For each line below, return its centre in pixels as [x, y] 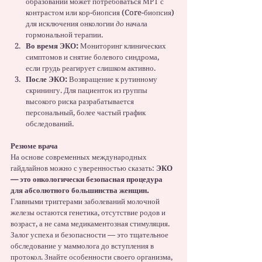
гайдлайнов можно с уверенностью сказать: [83, 168]
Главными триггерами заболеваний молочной [86, 201]
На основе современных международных [80, 157]
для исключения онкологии [71, 24]
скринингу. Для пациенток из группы [87, 90]
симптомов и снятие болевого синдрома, [93, 57]
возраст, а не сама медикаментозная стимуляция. [91, 224]
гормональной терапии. [64, 35]
